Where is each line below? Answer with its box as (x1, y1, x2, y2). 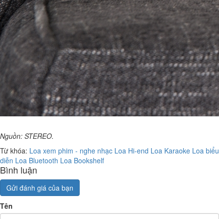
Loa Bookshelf (60, 155, 104, 165)
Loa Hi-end (114, 146, 149, 155)
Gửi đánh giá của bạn (6, 183, 73, 193)
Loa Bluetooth (15, 155, 58, 165)
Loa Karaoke (151, 146, 190, 155)
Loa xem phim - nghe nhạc (29, 146, 112, 155)
